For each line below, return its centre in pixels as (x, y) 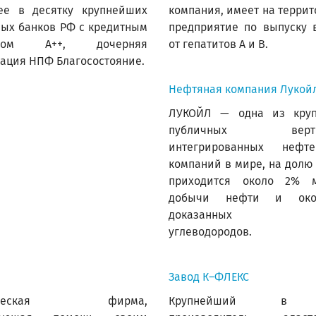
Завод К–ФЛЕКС (209, 277)
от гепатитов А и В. (218, 44)
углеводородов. (210, 232)
